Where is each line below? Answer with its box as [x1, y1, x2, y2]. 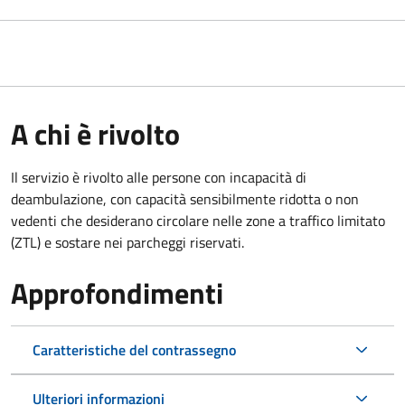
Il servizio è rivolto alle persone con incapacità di [11, 165, 306, 188]
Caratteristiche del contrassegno [33, 338, 236, 361]
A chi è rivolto [11, 111, 180, 155]
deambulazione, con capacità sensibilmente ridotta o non [11, 187, 359, 210]
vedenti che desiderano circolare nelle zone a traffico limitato [11, 209, 385, 231]
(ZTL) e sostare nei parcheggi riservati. [11, 231, 244, 253]
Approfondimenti [11, 270, 223, 315]
